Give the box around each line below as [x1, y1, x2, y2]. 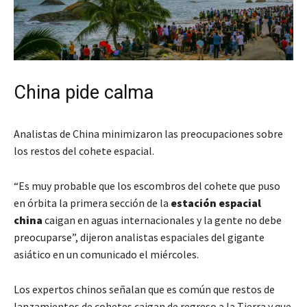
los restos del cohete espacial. [14, 143, 154, 158]
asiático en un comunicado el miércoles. [14, 247, 199, 261]
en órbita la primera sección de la [14, 195, 171, 210]
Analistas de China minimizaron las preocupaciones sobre [14, 126, 283, 140]
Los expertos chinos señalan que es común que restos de [14, 282, 275, 296]
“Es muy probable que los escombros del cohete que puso [14, 178, 280, 193]
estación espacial [171, 195, 261, 210]
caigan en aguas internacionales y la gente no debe [42, 212, 282, 227]
